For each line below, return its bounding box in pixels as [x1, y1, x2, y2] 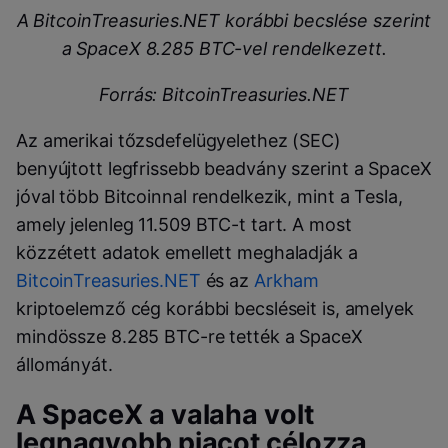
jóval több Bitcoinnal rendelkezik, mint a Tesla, [16, 185, 403, 207]
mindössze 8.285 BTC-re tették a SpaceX [16, 325, 363, 347]
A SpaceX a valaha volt [16, 398, 314, 432]
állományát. [16, 353, 113, 375]
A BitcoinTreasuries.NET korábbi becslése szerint [16, 9, 432, 31]
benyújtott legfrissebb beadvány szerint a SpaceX [16, 157, 432, 179]
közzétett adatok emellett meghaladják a [16, 241, 358, 263]
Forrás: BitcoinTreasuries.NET [99, 83, 349, 105]
